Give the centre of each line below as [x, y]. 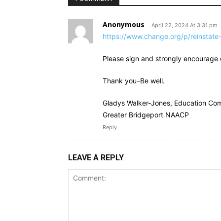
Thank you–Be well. [134, 80]
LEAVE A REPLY [96, 157]
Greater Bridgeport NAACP [146, 114]
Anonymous [124, 24]
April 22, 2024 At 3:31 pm [184, 25]
